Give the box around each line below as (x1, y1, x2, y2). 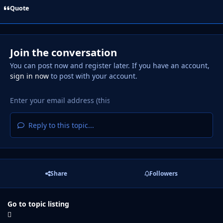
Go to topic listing (7, 199, 69, 209)
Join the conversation (9, 45, 117, 59)
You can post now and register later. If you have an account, (9, 60, 210, 70)
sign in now (9, 71, 49, 81)
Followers (149, 169, 178, 178)
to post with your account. (48, 71, 137, 81)
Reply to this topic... (26, 120, 94, 130)
